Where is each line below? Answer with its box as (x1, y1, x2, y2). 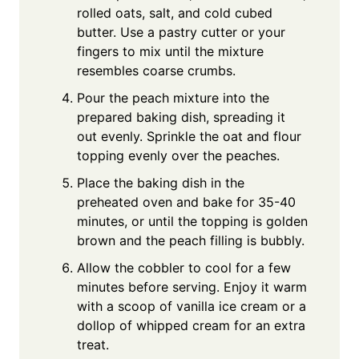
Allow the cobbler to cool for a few (77, 260, 291, 276)
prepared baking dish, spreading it (77, 109, 285, 126)
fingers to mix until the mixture (77, 43, 264, 60)
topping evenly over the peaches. (77, 147, 280, 164)
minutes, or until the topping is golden (77, 213, 308, 230)
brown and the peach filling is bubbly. (77, 232, 305, 249)
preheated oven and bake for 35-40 (77, 194, 296, 211)
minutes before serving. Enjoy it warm (77, 279, 307, 296)
